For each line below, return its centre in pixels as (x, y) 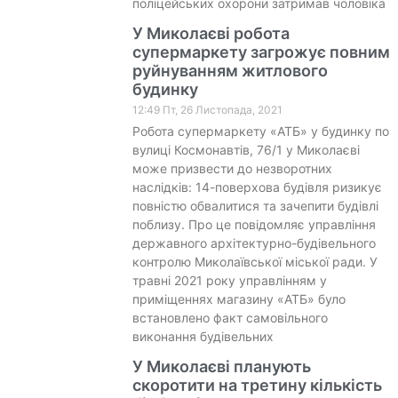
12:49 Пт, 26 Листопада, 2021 (207, 109)
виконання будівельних (203, 336)
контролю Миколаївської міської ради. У (255, 261)
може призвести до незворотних (232, 168)
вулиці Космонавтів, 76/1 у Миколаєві (246, 149)
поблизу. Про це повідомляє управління (254, 224)
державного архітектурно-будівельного (254, 243)
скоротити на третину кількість (257, 385)
